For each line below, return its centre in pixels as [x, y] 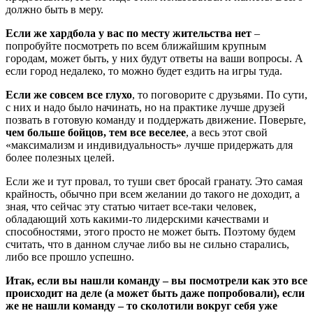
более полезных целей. [60, 158]
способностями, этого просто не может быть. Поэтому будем [151, 232]
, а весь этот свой [227, 133]
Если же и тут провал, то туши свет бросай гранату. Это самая [154, 182]
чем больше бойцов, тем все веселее [96, 133]
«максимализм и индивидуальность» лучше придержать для [149, 145]
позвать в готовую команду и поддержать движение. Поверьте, [156, 120]
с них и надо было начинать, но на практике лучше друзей [145, 108]
